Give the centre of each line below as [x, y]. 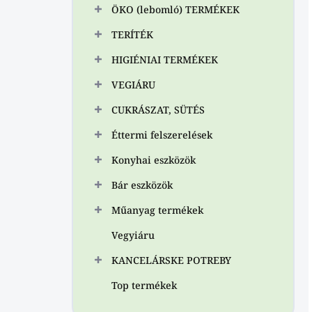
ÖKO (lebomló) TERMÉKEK [175, 9]
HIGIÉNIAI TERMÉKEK [165, 60]
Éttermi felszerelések [162, 135]
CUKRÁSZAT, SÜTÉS [158, 110]
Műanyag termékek [157, 210]
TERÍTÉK [132, 34]
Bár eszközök [142, 185]
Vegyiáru [133, 235]
